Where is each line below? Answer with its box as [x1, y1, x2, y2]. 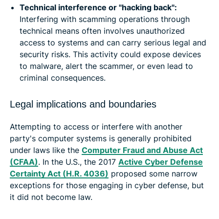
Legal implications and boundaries [10, 98, 156, 109]
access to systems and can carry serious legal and [20, 37, 206, 47]
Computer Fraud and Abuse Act [82, 145, 203, 155]
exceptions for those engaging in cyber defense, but [10, 180, 204, 190]
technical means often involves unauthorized [20, 25, 185, 36]
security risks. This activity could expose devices [20, 49, 201, 59]
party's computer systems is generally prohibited [10, 133, 192, 143]
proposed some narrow [109, 168, 197, 178]
